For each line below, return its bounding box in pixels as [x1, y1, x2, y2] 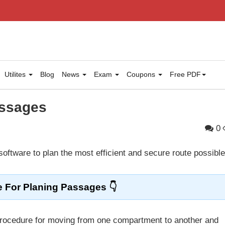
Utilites [5, 71, 28, 78]
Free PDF [170, 71, 201, 78]
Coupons [127, 71, 157, 78]
